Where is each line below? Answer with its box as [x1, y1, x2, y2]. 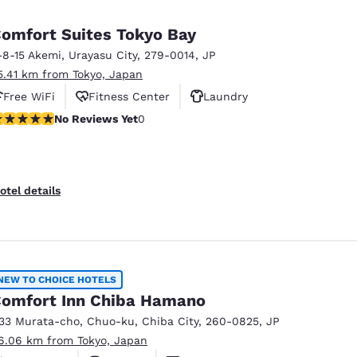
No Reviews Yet [54, 112, 138, 125]
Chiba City [142, 314, 198, 328]
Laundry [203, 89, 248, 103]
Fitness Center [88, 89, 170, 103]
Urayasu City [69, 48, 137, 61]
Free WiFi [3, 89, 55, 103]
